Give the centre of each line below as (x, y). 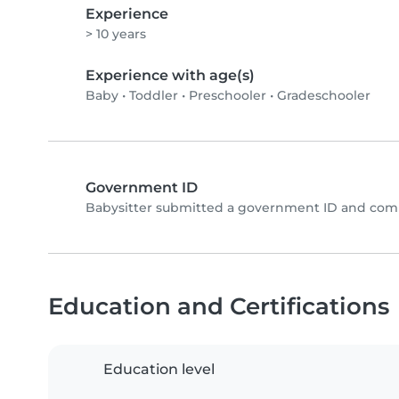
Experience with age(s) (170, 75)
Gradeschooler (324, 95)
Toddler (154, 95)
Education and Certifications (219, 305)
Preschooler (228, 95)
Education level (159, 369)
